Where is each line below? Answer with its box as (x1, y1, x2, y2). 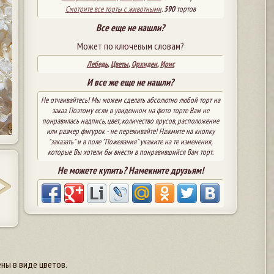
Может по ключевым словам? (76, 39, 184, 52)
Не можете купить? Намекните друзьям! (57, 163, 204, 176)
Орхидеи (131, 58, 157, 69)
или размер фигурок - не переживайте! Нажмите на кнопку (46, 125, 215, 136)
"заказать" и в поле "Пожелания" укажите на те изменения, (48, 136, 213, 147)
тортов (174, 3, 196, 14)
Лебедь (86, 58, 108, 69)
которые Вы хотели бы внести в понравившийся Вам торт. (47, 146, 213, 157)
